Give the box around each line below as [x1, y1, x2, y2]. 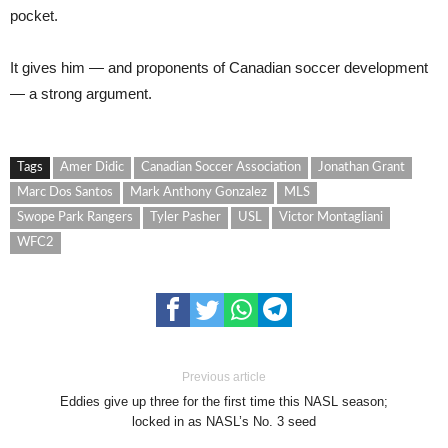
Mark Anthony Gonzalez [130, 186, 267, 199]
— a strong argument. [10, 85, 152, 102]
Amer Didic [60, 161, 124, 174]
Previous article [181, 370, 266, 384]
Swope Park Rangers [17, 211, 133, 224]
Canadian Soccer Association [141, 161, 301, 174]
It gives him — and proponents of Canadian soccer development [10, 59, 428, 76]
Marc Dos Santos [17, 186, 113, 199]
